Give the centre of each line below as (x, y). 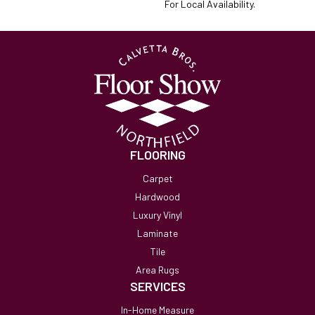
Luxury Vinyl (157, 214)
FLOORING (157, 154)
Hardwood (157, 196)
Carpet (157, 178)
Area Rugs (157, 269)
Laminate (157, 233)
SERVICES (157, 286)
